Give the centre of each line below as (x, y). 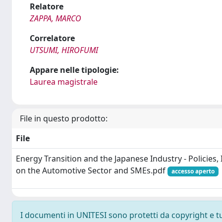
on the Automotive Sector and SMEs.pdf (92, 170)
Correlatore (52, 38)
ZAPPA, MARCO (55, 18)
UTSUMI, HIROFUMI (64, 50)
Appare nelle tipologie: (74, 70)
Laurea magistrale (64, 82)
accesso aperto (193, 171)
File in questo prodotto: (64, 118)
